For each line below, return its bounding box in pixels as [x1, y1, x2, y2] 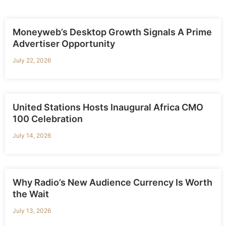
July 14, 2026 [13, 132, 51, 140]
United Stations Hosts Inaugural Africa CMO [13, 102, 203, 113]
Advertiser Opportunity [13, 38, 115, 49]
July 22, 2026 [13, 56, 51, 65]
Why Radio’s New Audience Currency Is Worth [13, 177, 212, 188]
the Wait [13, 189, 49, 200]
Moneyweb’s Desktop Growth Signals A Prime [13, 27, 212, 38]
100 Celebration [13, 114, 83, 125]
